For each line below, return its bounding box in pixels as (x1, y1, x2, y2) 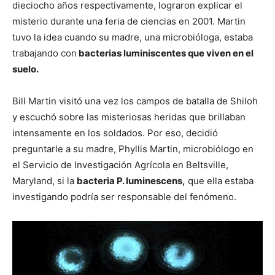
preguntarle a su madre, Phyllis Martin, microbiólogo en (12, 142, 254, 155)
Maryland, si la (12, 174, 77, 187)
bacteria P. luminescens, (77, 174, 185, 187)
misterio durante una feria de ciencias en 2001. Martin (12, 15, 246, 27)
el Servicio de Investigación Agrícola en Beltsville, (12, 158, 228, 171)
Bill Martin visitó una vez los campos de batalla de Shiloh (12, 95, 258, 107)
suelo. (12, 63, 39, 75)
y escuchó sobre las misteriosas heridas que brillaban (12, 110, 246, 123)
